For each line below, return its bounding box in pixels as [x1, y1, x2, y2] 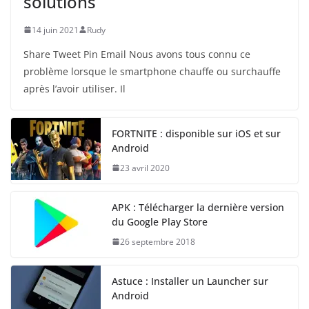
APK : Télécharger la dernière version [112, 200, 284, 214]
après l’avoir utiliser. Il [23, 81, 126, 95]
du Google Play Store [112, 215, 208, 228]
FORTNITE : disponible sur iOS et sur [112, 126, 281, 140]
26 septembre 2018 [120, 235, 195, 248]
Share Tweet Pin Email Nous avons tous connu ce [23, 47, 250, 61]
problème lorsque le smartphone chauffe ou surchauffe [23, 64, 281, 78]
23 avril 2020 [120, 161, 170, 174]
